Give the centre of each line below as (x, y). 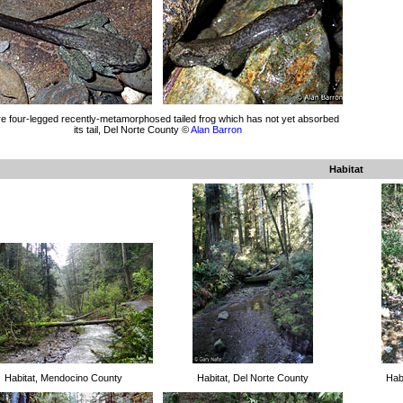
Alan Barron (216, 130)
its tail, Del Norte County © (132, 130)
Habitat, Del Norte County (253, 378)
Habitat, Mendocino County (63, 378)
